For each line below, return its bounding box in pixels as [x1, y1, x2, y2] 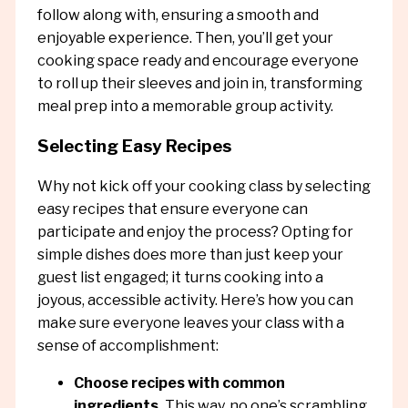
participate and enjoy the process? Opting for [36, 222, 353, 240]
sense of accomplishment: [36, 336, 219, 354]
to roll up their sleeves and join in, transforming [36, 75, 362, 93]
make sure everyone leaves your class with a [36, 313, 344, 331]
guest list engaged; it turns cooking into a [36, 268, 323, 286]
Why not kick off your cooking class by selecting [36, 177, 371, 195]
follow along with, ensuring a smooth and [36, 6, 319, 25]
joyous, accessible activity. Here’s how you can [36, 291, 353, 309]
